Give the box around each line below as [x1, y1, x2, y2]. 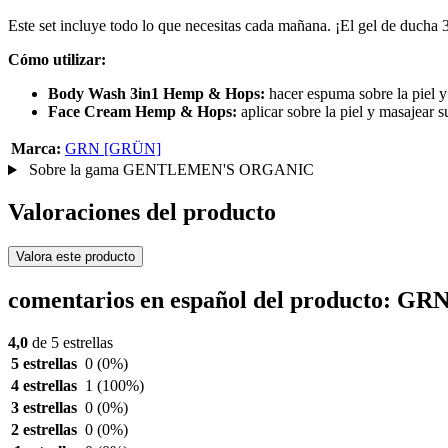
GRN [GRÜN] [65, 140, 161, 158]
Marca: [11, 140, 61, 158]
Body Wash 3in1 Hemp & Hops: [48, 85, 265, 103]
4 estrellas [11, 376, 77, 394]
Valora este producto [16, 249, 135, 265]
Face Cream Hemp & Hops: [48, 103, 237, 121]
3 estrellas [11, 398, 77, 416]
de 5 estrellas [28, 333, 113, 351]
